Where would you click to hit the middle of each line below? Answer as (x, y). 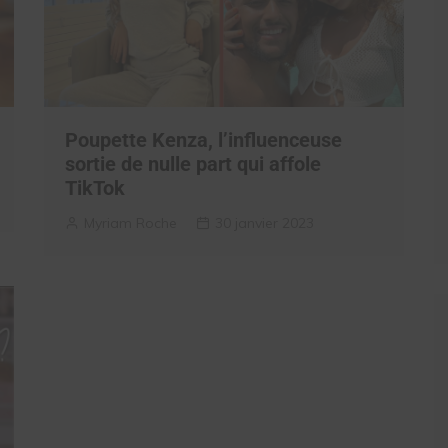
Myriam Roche (130, 222)
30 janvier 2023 (264, 222)
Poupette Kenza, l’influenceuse (203, 139)
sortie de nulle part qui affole (193, 163)
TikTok (95, 187)
